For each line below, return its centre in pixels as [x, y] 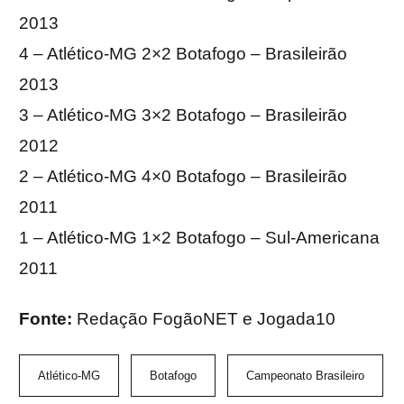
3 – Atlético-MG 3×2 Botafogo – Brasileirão [183, 115]
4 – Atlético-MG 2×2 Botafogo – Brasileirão [183, 54]
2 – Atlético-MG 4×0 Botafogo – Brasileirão [183, 177]
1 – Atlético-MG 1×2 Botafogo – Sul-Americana [199, 238]
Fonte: [48, 319]
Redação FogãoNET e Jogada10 [206, 319]
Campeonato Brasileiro [305, 376]
